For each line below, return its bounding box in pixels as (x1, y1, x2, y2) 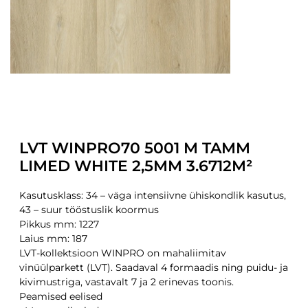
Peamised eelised (19, 289, 103, 302)
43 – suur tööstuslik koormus (19, 203, 159, 216)
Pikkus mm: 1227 (19, 217, 100, 230)
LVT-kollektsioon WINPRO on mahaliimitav (19, 246, 227, 259)
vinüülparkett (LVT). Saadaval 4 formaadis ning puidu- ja (19, 261, 289, 274)
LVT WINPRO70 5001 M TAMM (19, 138, 251, 157)
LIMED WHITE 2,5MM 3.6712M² (19, 156, 253, 175)
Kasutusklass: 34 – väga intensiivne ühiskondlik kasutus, (19, 188, 287, 201)
